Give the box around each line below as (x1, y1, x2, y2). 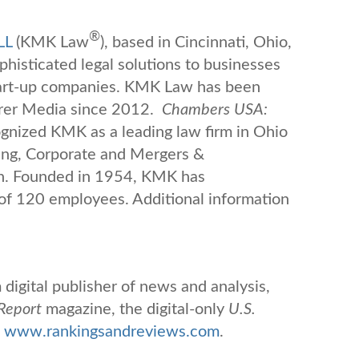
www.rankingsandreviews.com (4, 323, 220, 340)
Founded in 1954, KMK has (13, 168, 205, 185)
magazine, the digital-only (46, 301, 224, 317)
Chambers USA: (162, 101, 268, 118)
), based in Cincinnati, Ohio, (100, 34, 292, 50)
